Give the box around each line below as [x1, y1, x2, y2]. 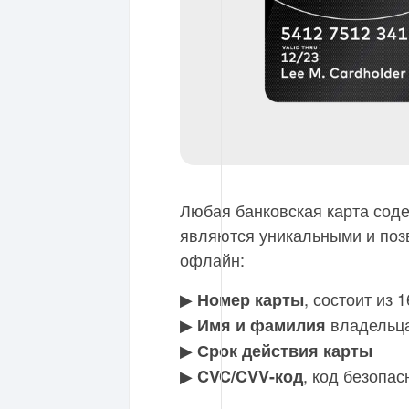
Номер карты [197, 287, 304, 311]
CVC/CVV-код [197, 363, 303, 388]
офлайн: [180, 246, 245, 271]
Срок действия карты [197, 338, 372, 362]
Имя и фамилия [197, 312, 326, 337]
